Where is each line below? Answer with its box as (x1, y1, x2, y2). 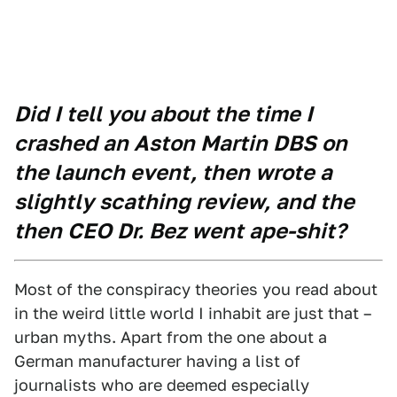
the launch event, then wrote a (14, 160, 332, 185)
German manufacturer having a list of (14, 352, 300, 370)
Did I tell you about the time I (14, 101, 313, 127)
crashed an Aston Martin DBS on (14, 130, 347, 156)
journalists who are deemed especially (14, 376, 309, 394)
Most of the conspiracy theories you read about (14, 280, 378, 299)
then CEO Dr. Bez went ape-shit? (14, 218, 346, 244)
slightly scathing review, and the (14, 189, 354, 214)
